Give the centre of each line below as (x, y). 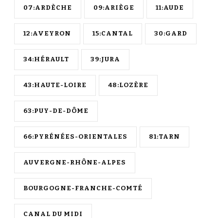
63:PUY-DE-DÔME (56, 111)
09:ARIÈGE (114, 8)
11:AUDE (170, 8)
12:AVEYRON (47, 34)
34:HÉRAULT (46, 60)
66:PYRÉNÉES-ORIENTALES (75, 137)
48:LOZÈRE (128, 85)
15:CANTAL (113, 34)
